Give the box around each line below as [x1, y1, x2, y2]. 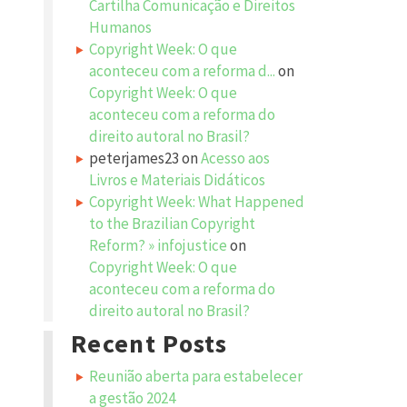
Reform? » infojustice [89, 235, 227, 255]
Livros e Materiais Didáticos [89, 170, 265, 190]
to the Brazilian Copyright [89, 213, 255, 233]
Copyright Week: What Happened [89, 192, 304, 212]
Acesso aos [201, 148, 270, 168]
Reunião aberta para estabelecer [89, 366, 303, 386]
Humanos [89, 17, 152, 37]
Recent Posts [71, 327, 228, 360]
